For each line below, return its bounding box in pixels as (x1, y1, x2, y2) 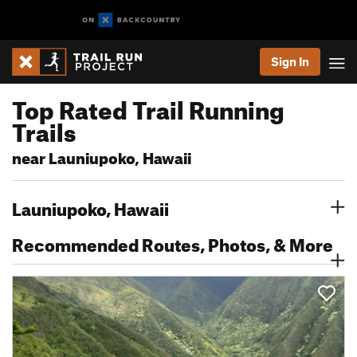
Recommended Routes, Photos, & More (12, 228, 333, 256)
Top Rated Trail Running (12, 87, 284, 125)
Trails (12, 109, 76, 147)
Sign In (271, 54, 309, 69)
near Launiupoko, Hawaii (12, 143, 191, 168)
